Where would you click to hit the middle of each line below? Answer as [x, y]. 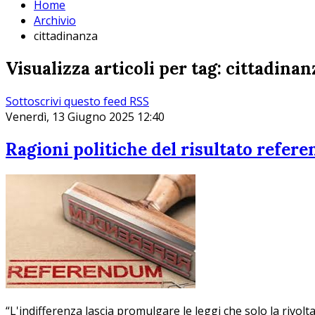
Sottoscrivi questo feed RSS [77, 102]
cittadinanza [66, 36]
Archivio [55, 21]
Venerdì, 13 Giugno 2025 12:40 [85, 117]
